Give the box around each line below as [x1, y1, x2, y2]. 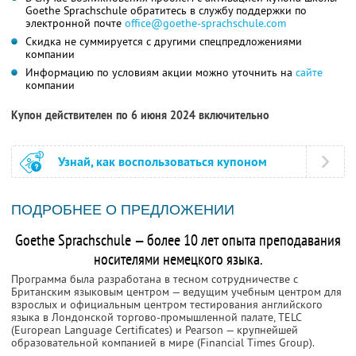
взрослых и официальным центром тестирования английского [11, 297, 323, 312]
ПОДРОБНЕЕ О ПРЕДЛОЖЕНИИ [11, 202, 234, 219]
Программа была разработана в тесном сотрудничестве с [11, 272, 298, 287]
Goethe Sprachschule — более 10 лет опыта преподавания [15, 230, 341, 251]
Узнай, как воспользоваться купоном [58, 153, 267, 171]
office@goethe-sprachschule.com [125, 16, 286, 31]
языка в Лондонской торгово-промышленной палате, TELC [11, 310, 301, 325]
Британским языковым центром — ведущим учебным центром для [11, 284, 342, 300]
